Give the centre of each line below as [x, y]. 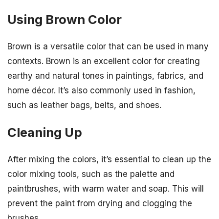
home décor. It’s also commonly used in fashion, [101, 91]
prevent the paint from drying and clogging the [100, 203]
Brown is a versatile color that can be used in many [108, 47]
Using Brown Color [65, 20]
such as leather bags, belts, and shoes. [84, 105]
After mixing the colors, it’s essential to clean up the [109, 159]
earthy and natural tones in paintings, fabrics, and [105, 76]
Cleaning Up [45, 132]
